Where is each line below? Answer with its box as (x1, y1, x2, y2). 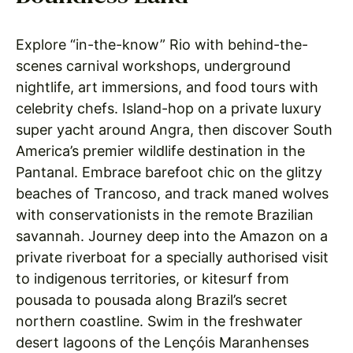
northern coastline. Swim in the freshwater (16, 313, 303, 330)
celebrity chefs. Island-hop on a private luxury (16, 100, 321, 117)
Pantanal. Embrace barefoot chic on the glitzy (16, 164, 322, 181)
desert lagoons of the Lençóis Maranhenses (16, 334, 309, 351)
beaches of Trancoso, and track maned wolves (16, 185, 329, 203)
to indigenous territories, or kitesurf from (16, 270, 289, 288)
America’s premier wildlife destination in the (16, 143, 305, 160)
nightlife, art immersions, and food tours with (16, 79, 318, 96)
